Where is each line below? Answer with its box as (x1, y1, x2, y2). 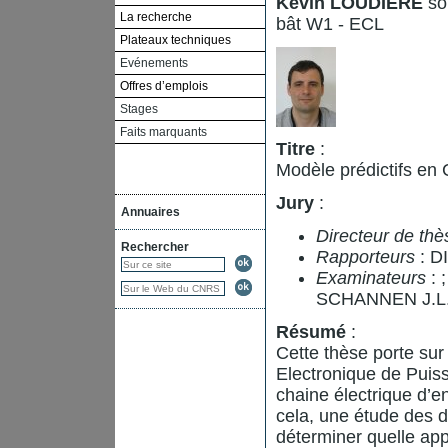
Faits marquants (120, 124, 207, 139)
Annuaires (121, 204, 180, 219)
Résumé (276, 321, 351, 342)
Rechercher (121, 239, 189, 254)
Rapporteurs (316, 246, 415, 267)
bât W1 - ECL (276, 13, 384, 34)
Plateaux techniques (120, 32, 231, 47)
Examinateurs (316, 267, 431, 288)
